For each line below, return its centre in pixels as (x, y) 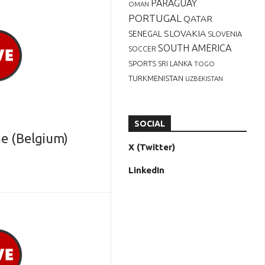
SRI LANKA (175, 64)
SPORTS (142, 63)
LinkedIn (146, 170)
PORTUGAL (155, 18)
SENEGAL (145, 34)
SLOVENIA (225, 34)
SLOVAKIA (185, 33)
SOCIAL (150, 124)
